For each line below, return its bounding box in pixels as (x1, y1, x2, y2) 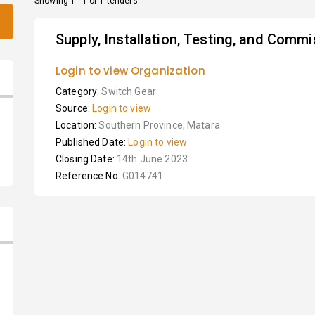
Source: (56, 103, 93, 114)
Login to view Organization (56, 63, 205, 78)
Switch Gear (101, 86, 156, 97)
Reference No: (56, 170, 122, 181)
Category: (56, 86, 102, 97)
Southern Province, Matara (98, 120, 220, 131)
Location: (56, 120, 99, 131)
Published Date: (56, 136, 129, 148)
